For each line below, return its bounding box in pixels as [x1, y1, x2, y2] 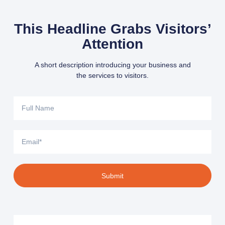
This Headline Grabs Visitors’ [14, 21, 211, 37]
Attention [82, 36, 143, 52]
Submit [101, 171, 124, 180]
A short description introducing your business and [34, 60, 191, 69]
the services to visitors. [76, 71, 149, 79]
